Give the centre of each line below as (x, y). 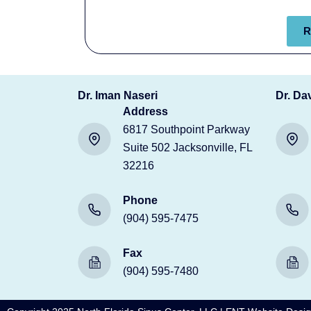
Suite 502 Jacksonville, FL (187, 147)
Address (145, 111)
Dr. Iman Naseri (118, 95)
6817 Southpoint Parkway (186, 129)
